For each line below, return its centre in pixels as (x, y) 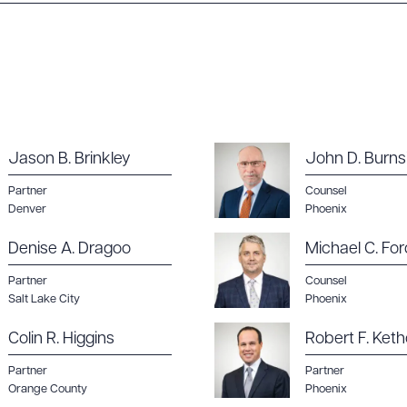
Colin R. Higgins (61, 339)
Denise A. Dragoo (69, 249)
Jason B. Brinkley (69, 159)
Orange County (48, 389)
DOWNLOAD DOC (216, 142)
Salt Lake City (44, 299)
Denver (27, 209)
